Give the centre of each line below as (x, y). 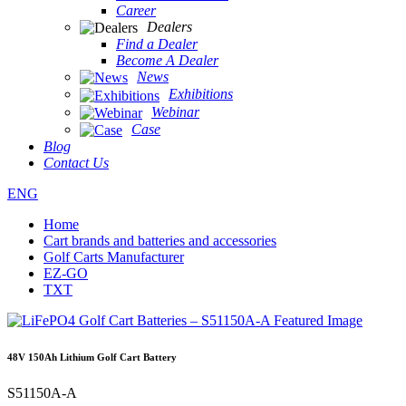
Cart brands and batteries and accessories (160, 241)
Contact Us (76, 163)
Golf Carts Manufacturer (114, 257)
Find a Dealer (157, 43)
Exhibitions (201, 94)
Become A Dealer (167, 60)
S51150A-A (42, 393)
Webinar (175, 111)
